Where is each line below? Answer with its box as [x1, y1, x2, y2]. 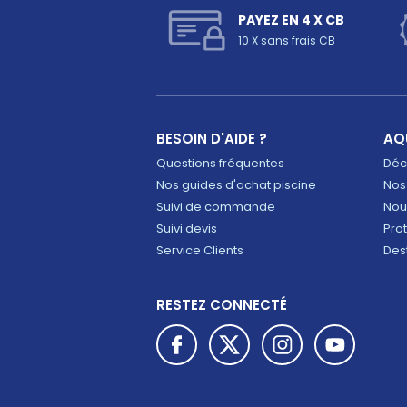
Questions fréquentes [156, 154, 284, 172]
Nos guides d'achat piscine [156, 176, 316, 194]
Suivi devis [156, 220, 217, 237]
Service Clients [156, 242, 243, 259]
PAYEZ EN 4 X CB [238, 11, 344, 29]
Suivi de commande [156, 198, 275, 215]
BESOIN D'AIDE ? [156, 129, 267, 148]
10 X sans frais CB [238, 33, 335, 48]
